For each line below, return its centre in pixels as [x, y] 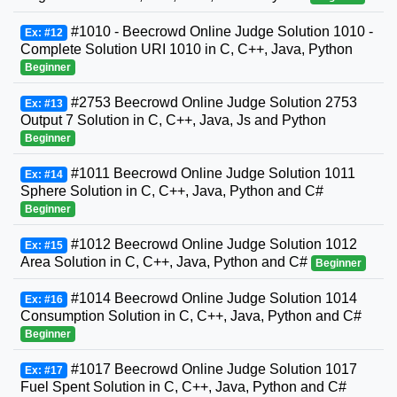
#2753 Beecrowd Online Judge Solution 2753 [212, 102]
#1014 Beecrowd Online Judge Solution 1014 [212, 298]
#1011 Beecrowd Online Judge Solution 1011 [211, 173]
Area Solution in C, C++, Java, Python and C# [166, 261]
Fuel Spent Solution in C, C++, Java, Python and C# [183, 386]
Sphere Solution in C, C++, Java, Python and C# [172, 191]
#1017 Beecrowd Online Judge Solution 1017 [212, 369]
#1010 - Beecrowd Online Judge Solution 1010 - [220, 31]
